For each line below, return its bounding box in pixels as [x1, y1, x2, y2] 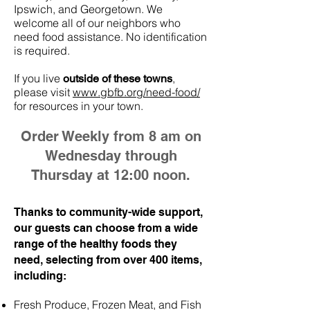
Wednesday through [44, 147, 177, 164]
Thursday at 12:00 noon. [31, 167, 190, 183]
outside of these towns [63, 72, 172, 85]
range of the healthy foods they [14, 237, 177, 250]
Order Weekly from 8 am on [20, 128, 201, 145]
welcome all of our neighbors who [14, 16, 181, 30]
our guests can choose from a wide [14, 221, 198, 235]
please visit [14, 85, 73, 99]
